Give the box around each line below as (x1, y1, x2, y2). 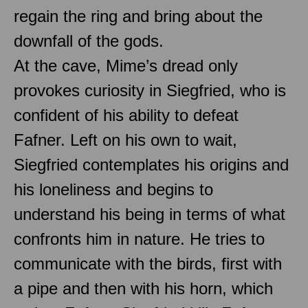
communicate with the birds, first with (14, 254, 282, 273)
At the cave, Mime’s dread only (14, 56, 238, 75)
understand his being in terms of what (14, 204, 285, 223)
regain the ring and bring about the (14, 6, 263, 25)
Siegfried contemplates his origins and (14, 155, 289, 174)
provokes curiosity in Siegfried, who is (14, 80, 286, 100)
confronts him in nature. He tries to (14, 229, 265, 248)
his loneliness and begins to (14, 179, 213, 199)
